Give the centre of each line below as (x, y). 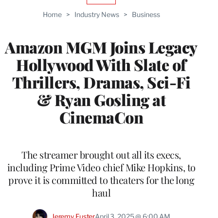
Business (146, 14)
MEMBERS (117, 22)
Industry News (97, 14)
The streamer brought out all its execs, (101, 155)
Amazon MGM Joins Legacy (101, 47)
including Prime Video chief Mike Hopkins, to (101, 167)
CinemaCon (101, 117)
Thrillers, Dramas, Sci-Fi (101, 82)
